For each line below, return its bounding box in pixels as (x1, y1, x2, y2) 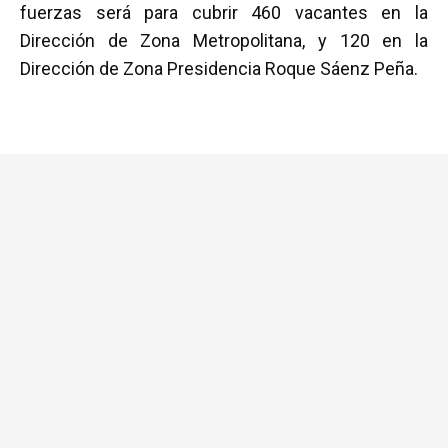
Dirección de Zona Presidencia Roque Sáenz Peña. (20, 58, 418, 79)
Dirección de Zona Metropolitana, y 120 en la (20, 30, 428, 51)
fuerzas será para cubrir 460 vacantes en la (20, 2, 428, 23)
